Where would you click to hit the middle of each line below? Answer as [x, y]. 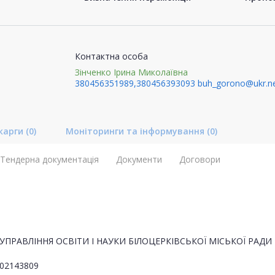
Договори [200, 159]
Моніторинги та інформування [136, 131]
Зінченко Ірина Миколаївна [131, 72]
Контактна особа [111, 56]
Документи [139, 159]
